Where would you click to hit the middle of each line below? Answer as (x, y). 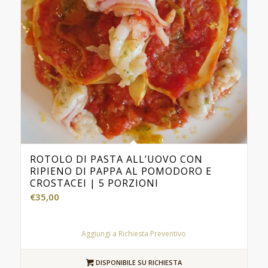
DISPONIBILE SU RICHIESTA (138, 262)
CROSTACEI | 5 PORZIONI (94, 183)
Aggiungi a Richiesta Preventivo (134, 233)
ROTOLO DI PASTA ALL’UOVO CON (116, 159)
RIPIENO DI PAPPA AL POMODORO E (121, 171)
